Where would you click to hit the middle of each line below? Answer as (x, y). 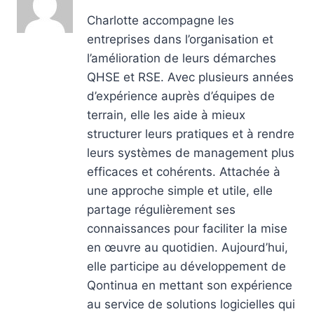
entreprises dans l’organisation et (180, 39)
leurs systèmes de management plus (191, 152)
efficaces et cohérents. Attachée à (184, 171)
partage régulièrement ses (161, 209)
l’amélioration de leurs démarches (182, 58)
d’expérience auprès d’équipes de (181, 96)
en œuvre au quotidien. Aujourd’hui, (187, 247)
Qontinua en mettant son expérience (190, 285)
